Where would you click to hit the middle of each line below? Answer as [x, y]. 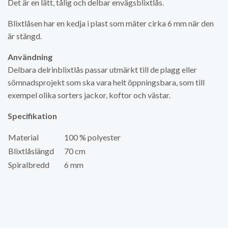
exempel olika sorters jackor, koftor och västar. [89, 95]
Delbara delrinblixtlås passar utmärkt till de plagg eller [102, 69]
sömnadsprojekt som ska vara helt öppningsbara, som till [106, 82]
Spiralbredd [29, 164]
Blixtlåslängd [31, 151]
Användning [30, 56]
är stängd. [25, 36]
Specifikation [32, 116]
